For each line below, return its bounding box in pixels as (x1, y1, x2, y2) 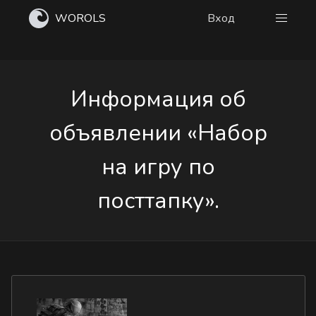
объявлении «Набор (49, 118, 267, 148)
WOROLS (55, 11, 106, 26)
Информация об (70, 84, 246, 114)
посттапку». (97, 186, 219, 216)
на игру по (101, 152, 215, 182)
